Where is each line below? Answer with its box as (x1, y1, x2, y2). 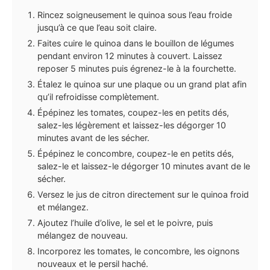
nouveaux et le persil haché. (37, 258, 148, 269)
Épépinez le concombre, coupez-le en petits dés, (37, 148, 234, 159)
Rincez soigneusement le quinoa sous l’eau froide (37, 9, 232, 20)
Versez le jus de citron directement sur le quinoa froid (37, 189, 249, 199)
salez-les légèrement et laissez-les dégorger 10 (37, 119, 226, 130)
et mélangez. (37, 201, 89, 212)
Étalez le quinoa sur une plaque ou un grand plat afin (37, 78, 246, 89)
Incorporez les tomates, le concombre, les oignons (37, 245, 239, 256)
